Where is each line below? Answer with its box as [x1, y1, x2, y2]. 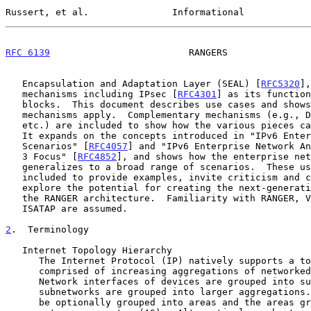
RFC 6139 [6, 47, 50, 58]
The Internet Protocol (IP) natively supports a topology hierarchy [6, 255, 39, 266]
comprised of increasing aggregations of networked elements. [6, 265, 39, 276]
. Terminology [11, 224, 89, 235]
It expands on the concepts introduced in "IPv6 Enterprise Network [6, 130, 22, 141]
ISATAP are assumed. [6, 203, 22, 214]
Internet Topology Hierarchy [6, 244, 22, 255]
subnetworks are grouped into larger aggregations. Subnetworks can [6, 286, 39, 297]
